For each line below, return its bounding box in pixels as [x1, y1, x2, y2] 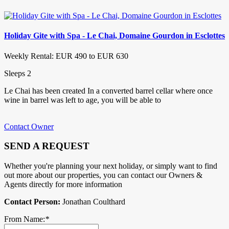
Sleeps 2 [4, 68, 31, 78]
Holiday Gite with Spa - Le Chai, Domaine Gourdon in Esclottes [4, 31, 225, 40]
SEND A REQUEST [4, 141, 89, 152]
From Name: [4, 214, 45, 223]
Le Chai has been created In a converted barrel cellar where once [4, 86, 213, 95]
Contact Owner [4, 122, 54, 131]
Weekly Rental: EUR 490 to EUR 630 [4, 51, 128, 60]
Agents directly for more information [4, 179, 122, 189]
